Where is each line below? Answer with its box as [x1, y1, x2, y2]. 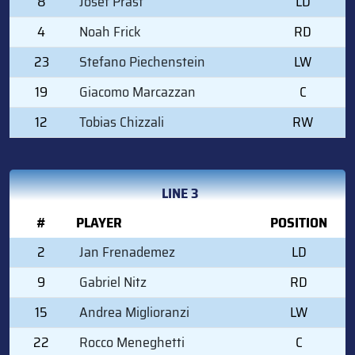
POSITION [270, 211, 327, 234]
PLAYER [76, 211, 122, 234]
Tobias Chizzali [79, 110, 164, 133]
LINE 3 [162, 181, 198, 204]
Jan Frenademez [79, 240, 175, 263]
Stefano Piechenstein [79, 50, 205, 73]
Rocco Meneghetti [79, 330, 185, 353]
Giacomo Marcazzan [79, 80, 196, 103]
